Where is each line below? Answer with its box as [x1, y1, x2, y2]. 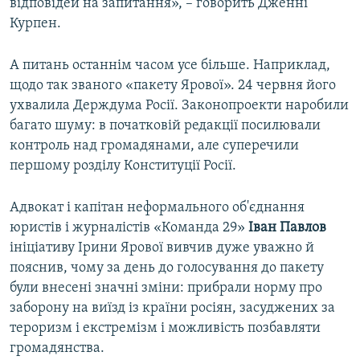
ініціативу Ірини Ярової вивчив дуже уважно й [10, 240, 314, 256]
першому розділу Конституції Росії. [10, 158, 236, 174]
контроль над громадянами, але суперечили [10, 138, 299, 154]
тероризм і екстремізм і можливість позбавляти [10, 321, 321, 337]
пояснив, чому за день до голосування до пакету [10, 260, 324, 276]
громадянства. [10, 341, 104, 357]
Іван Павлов [248, 220, 326, 236]
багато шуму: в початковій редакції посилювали [10, 118, 321, 134]
